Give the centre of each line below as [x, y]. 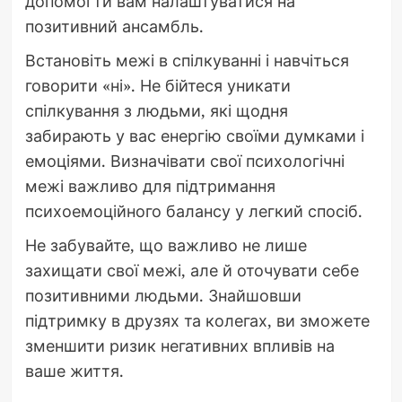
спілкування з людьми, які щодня [156, 111]
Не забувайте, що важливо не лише [166, 245]
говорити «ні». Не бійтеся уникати [157, 86]
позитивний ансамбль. [114, 26]
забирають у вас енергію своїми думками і [194, 136]
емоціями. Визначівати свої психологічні [184, 161]
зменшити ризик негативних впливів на [179, 346]
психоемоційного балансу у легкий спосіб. [193, 211]
